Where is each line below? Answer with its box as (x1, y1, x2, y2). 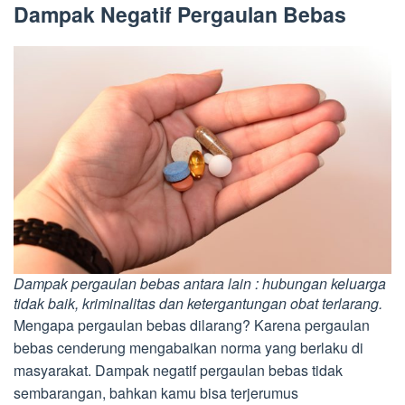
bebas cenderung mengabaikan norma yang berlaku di (14, 336, 363, 358)
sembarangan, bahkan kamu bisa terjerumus (14, 381, 298, 403)
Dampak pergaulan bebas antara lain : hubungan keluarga (14, 272, 386, 294)
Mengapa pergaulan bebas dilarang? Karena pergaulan (14, 314, 370, 335)
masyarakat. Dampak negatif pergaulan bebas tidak (14, 359, 343, 381)
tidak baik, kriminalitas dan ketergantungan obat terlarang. (14, 292, 382, 314)
